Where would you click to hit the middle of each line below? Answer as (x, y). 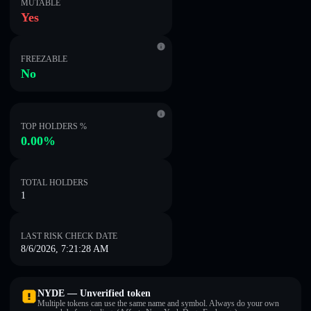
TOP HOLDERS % (54, 126)
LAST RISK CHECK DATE (69, 236)
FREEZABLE (44, 59)
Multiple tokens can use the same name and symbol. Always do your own (158, 303)
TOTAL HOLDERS (54, 183)
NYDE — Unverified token (94, 293)
